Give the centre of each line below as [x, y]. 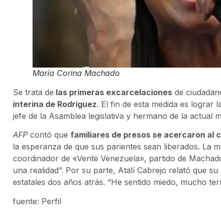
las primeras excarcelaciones [113, 92]
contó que [50, 135]
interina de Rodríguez [55, 104]
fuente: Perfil [37, 201]
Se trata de [33, 92]
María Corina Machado [76, 73]
